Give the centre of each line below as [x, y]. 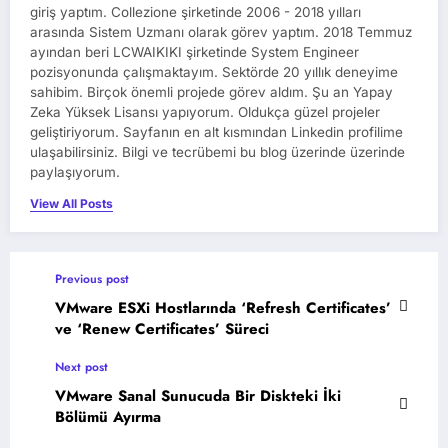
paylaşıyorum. [75, 171]
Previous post [92, 278]
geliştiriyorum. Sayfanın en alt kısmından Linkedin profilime [216, 131]
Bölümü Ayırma [108, 416]
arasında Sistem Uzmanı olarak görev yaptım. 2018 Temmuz [221, 31]
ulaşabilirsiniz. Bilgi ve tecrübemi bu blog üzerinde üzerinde [217, 151]
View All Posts [71, 203]
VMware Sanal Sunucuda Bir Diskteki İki [198, 395]
